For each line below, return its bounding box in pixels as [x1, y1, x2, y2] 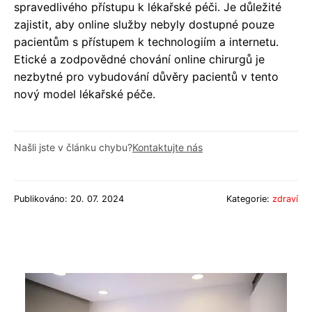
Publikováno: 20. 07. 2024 [14, 193, 124, 204]
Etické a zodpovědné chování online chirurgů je [14, 52, 265, 66]
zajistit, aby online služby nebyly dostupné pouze [14, 17, 274, 31]
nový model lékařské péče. [14, 86, 155, 101]
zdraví [272, 193, 298, 204]
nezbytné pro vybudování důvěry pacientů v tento [14, 69, 279, 84]
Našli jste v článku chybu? [14, 141, 132, 153]
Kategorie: [226, 193, 272, 204]
